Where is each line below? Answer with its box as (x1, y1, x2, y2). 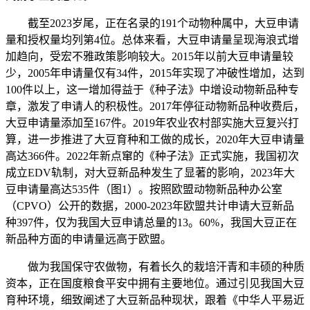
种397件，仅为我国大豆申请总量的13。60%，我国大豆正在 (6, 217, 297, 229)
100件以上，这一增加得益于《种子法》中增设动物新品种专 (6, 84, 299, 96)
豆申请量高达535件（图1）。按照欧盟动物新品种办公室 (6, 183, 282, 196)
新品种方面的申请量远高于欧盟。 (6, 233, 172, 246)
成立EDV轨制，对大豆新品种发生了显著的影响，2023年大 (6, 167, 295, 179)
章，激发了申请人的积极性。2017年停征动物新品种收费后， (6, 100, 304, 113)
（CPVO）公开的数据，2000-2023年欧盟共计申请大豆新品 (6, 200, 294, 212)
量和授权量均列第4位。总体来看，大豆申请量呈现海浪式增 (6, 34, 299, 46)
